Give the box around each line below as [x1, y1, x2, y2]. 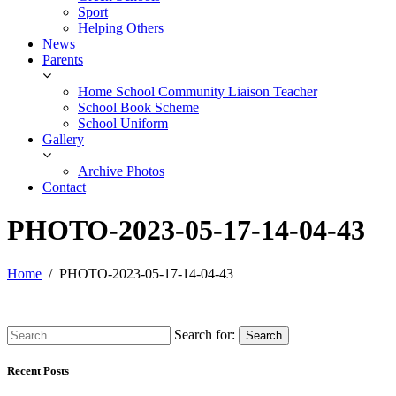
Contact [42, 179, 86, 194]
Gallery [42, 131, 84, 147]
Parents [42, 51, 83, 67]
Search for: [174, 326, 235, 342]
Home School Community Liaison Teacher [78, 83, 317, 99]
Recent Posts [7, 363, 69, 377]
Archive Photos [78, 163, 164, 179]
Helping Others [78, 19, 164, 35]
